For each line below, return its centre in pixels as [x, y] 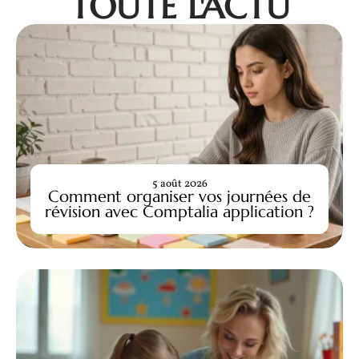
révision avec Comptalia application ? [179, 211]
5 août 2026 [179, 184]
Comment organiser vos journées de [179, 196]
